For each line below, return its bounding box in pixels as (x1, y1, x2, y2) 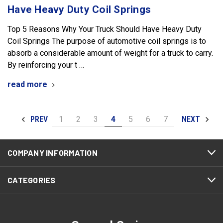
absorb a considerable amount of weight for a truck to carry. (7, 48, 213, 58)
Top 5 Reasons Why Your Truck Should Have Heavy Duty (7, 24, 202, 34)
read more (7, 79, 47, 89)
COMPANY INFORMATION (7, 147, 98, 157)
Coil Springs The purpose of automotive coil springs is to (7, 36, 206, 46)
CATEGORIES (7, 175, 56, 185)
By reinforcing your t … (7, 60, 84, 70)
